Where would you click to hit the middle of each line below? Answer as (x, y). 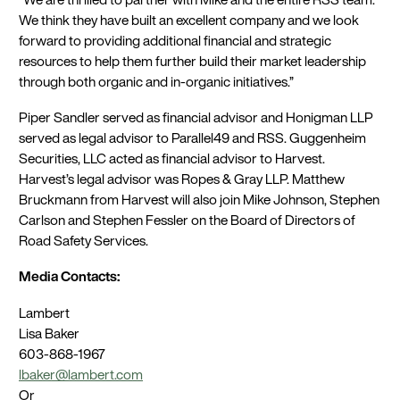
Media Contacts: (70, 277)
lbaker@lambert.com (81, 374)
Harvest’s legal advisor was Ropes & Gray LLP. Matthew (182, 179)
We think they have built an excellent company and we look (189, 20)
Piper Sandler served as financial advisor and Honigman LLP (196, 118)
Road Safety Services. (84, 241)
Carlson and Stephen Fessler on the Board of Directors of (187, 221)
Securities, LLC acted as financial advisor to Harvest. (172, 159)
